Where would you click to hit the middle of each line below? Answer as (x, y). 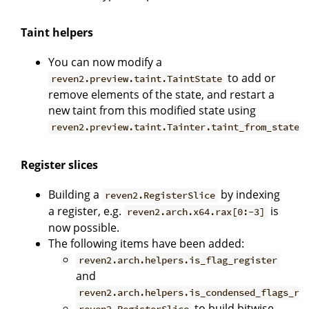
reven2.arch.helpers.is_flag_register (178, 260)
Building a (75, 195)
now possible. (84, 228)
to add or (251, 78)
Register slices (59, 165)
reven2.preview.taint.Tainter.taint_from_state (176, 127)
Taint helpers (57, 32)
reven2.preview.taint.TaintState (137, 79)
